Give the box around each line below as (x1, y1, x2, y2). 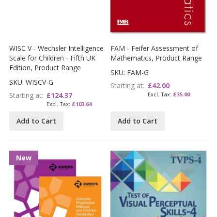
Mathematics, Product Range (110, 53, 202, 63)
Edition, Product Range (9, 63, 81, 73)
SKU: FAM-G (110, 68, 149, 77)
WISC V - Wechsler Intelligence (9, 44, 104, 53)
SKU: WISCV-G (9, 77, 54, 87)
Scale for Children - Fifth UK (9, 53, 96, 63)
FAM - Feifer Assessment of (110, 44, 199, 53)
